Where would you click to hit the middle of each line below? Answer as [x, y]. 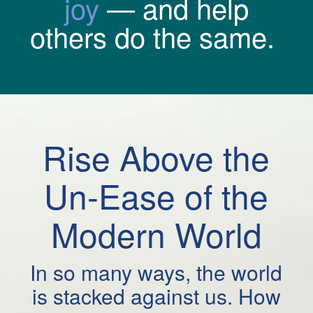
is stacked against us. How [156, 296]
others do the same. [156, 36]
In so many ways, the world [156, 272]
